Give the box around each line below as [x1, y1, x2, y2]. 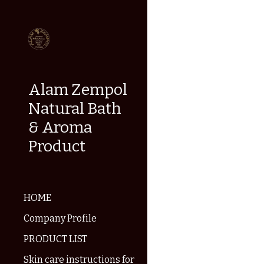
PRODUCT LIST [24, 233, 87, 245]
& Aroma [28, 118, 92, 137]
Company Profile [24, 213, 97, 224]
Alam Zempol [28, 80, 127, 99]
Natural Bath [28, 99, 121, 118]
